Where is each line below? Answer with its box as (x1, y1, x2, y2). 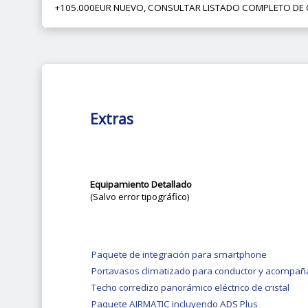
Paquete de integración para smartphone (91, 248, 267, 261)
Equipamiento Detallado (89, 178, 192, 191)
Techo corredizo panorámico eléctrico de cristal (91, 281, 290, 294)
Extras (89, 109, 133, 129)
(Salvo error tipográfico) (89, 190, 190, 203)
